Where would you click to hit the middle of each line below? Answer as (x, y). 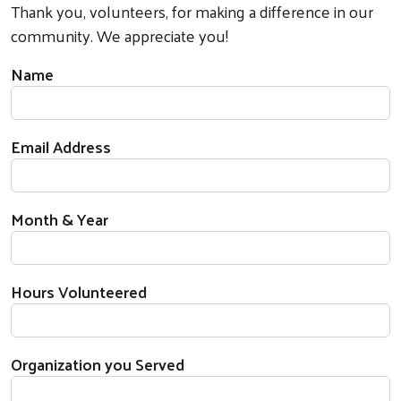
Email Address (61, 147)
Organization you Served (98, 364)
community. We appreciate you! (119, 36)
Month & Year (60, 219)
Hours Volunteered (79, 292)
